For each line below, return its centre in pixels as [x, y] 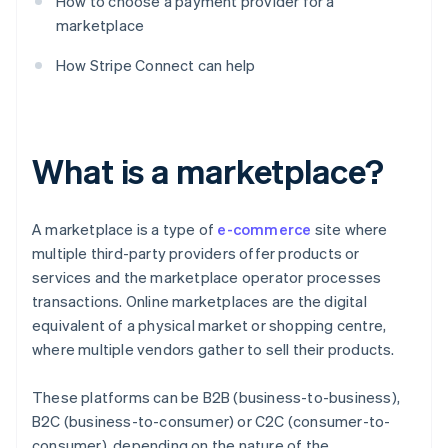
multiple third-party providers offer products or [196, 253]
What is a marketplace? [208, 171]
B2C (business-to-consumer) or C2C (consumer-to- [211, 421]
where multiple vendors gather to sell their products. [213, 349]
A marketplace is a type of [125, 229]
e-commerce [264, 229]
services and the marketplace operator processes [207, 277]
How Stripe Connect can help [156, 65]
